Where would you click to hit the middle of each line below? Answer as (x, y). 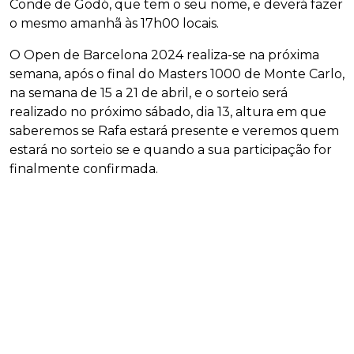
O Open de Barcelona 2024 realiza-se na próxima (164, 55)
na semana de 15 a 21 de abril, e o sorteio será (149, 93)
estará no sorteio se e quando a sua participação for (171, 150)
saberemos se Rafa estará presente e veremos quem (174, 131)
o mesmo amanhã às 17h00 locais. (114, 24)
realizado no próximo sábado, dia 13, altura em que (168, 112)
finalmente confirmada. (84, 169)
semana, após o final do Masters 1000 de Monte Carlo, (177, 74)
